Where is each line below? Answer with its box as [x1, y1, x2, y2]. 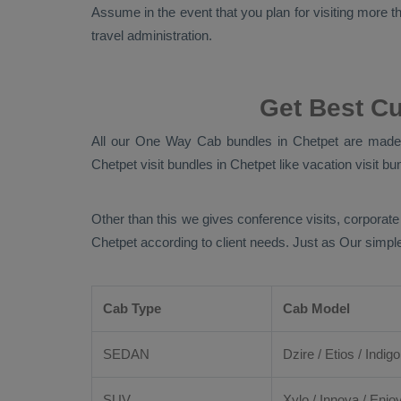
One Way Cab [135, 133, 221, 149]
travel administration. [91, 28, 212, 43]
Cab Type [103, 301, 161, 316]
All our [91, 133, 135, 149]
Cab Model [283, 301, 350, 316]
